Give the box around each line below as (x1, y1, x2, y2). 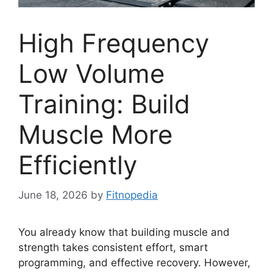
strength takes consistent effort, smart (18, 241, 208, 253)
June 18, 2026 (18, 188, 88, 201)
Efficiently (18, 149, 137, 181)
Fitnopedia (106, 188, 158, 201)
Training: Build (18, 88, 190, 120)
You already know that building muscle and (18, 225, 230, 238)
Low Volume (18, 58, 165, 90)
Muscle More (18, 119, 172, 151)
